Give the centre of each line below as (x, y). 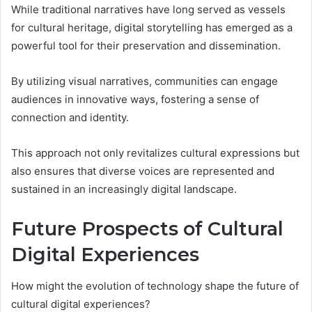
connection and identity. (70, 118)
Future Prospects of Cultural (147, 229)
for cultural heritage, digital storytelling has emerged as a (152, 28)
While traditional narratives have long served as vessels (148, 10)
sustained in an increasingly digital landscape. (124, 189)
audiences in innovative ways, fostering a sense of (135, 100)
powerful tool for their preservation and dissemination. (146, 46)
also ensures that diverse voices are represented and (143, 171)
